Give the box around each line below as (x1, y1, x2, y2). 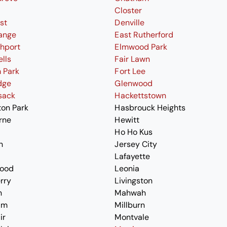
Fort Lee (115, 66, 145, 77)
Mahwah (115, 187, 146, 198)
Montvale (115, 212, 149, 222)
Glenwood (115, 78, 153, 89)
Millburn (115, 200, 145, 210)
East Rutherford (115, 29, 173, 40)
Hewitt (115, 115, 139, 125)
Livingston (115, 175, 153, 186)
